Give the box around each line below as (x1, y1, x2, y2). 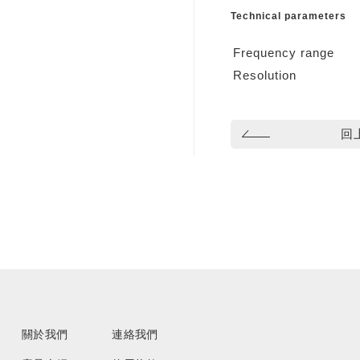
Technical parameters (231, 10, 346, 22)
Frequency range (233, 45, 334, 59)
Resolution (233, 67, 297, 82)
